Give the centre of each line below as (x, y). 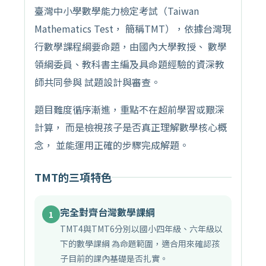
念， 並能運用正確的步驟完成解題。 (112, 145)
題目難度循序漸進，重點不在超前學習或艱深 (129, 110)
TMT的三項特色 (73, 177)
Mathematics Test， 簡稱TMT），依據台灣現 (133, 29)
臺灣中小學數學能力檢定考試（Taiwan (117, 11)
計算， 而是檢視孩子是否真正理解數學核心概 (131, 127)
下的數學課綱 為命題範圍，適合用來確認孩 (140, 244)
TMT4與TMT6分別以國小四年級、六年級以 (141, 229)
